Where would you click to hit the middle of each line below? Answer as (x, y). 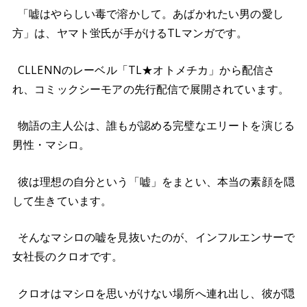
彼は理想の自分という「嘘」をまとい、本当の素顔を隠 (157, 181)
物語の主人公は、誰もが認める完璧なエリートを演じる (157, 126)
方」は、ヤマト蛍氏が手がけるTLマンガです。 (130, 33)
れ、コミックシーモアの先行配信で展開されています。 (151, 89)
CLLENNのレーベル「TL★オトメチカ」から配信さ (147, 70)
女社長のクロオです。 (68, 257)
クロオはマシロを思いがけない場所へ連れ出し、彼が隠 (157, 293)
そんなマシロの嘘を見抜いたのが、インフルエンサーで (156, 237)
